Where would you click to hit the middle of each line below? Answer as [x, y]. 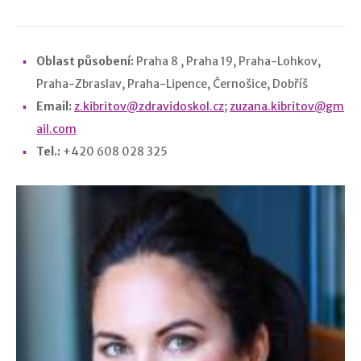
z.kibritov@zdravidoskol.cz [149, 106]
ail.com [56, 129]
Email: [55, 106]
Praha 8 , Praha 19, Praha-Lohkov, [228, 61]
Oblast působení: [86, 61]
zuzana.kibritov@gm [287, 106]
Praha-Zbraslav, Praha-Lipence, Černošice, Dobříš [173, 84]
